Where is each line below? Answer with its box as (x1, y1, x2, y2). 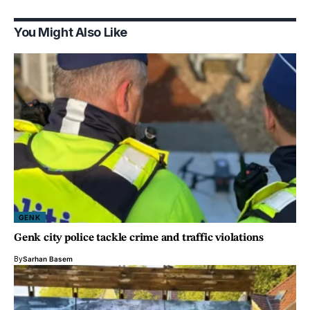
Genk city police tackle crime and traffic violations (14, 232, 264, 244)
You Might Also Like (14, 24, 127, 39)
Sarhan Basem (23, 254, 73, 263)
